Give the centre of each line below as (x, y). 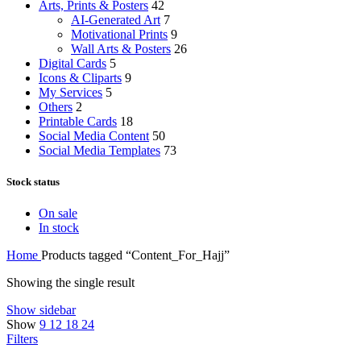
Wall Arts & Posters (121, 48)
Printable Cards (78, 121)
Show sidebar (41, 310)
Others (56, 106)
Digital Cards (73, 63)
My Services (71, 92)
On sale (58, 214)
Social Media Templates (100, 150)
